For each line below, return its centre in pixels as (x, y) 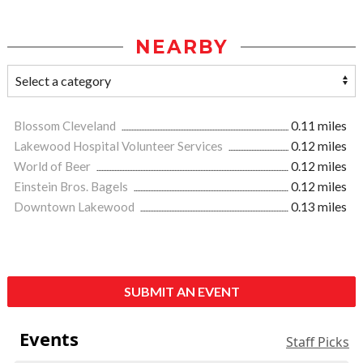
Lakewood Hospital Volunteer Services (120, 146)
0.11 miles (319, 126)
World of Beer (53, 167)
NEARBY (181, 47)
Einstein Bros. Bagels (72, 187)
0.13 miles (319, 207)
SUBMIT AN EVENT (181, 292)
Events (49, 339)
